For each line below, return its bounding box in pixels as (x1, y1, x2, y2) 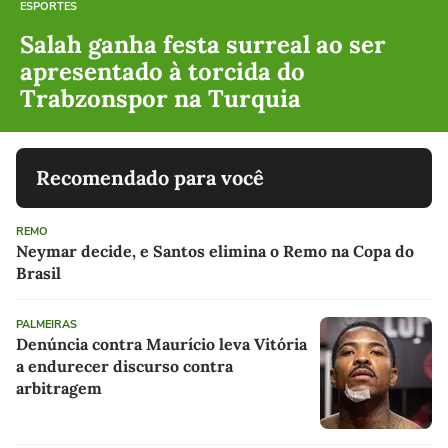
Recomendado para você (36, 165, 264, 191)
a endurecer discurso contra (16, 356, 233, 377)
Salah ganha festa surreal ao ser (20, 29, 386, 61)
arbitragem (16, 378, 102, 399)
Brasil (16, 263, 61, 284)
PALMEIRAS (16, 317, 77, 333)
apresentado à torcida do (20, 56, 305, 88)
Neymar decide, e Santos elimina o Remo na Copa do (16, 241, 414, 262)
